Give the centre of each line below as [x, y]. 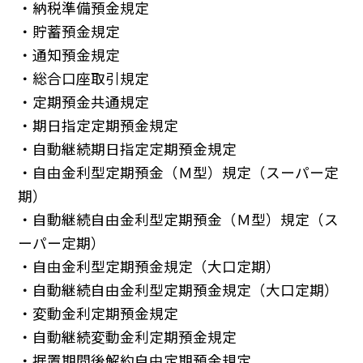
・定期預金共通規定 [84, 102]
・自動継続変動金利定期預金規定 [128, 337]
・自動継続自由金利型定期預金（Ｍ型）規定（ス [179, 220]
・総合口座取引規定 [84, 79]
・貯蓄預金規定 [69, 32]
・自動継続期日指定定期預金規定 [128, 149]
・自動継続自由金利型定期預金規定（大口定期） [179, 290]
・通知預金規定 [69, 55]
